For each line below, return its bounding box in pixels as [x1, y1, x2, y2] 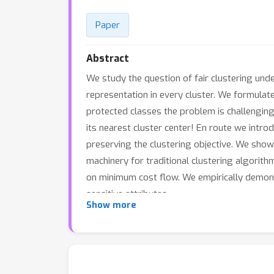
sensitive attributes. [86, 188, 169, 200]
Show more [86, 199, 136, 211]
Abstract [86, 52, 129, 65]
